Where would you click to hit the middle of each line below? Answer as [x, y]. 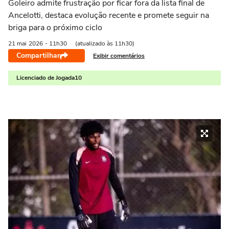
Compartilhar [38, 55]
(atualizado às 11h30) [105, 43]
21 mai [17, 43]
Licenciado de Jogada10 [49, 78]
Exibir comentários [119, 55]
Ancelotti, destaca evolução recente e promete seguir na [109, 15]
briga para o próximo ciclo [55, 28]
